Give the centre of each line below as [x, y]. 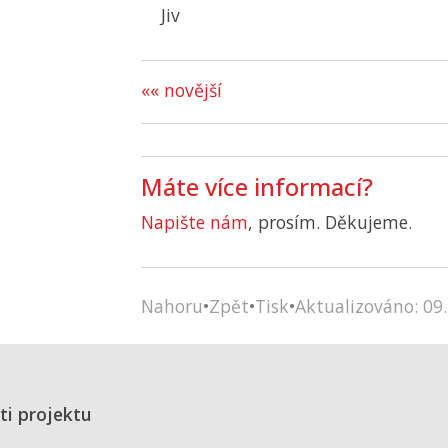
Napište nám [194, 222]
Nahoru [172, 306]
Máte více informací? [257, 186]
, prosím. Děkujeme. [330, 222]
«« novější [181, 90]
